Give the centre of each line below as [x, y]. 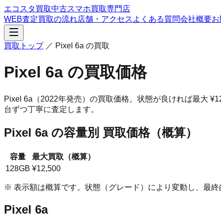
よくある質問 [156, 19]
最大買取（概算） [64, 156]
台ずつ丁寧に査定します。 [51, 109]
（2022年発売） [61, 99]
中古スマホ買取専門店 [91, 9]
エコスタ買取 [28, 9]
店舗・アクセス [105, 19]
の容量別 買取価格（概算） [123, 132]
